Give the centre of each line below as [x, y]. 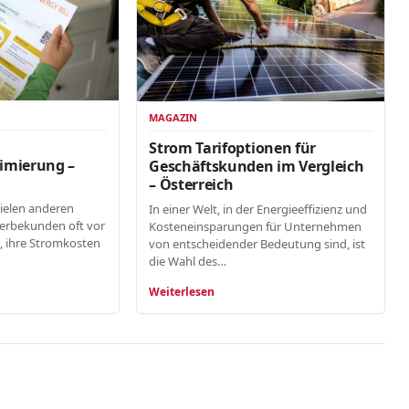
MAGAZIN [173, 118]
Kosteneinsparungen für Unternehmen [256, 227]
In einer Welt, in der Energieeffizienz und [258, 210]
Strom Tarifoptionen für [232, 148]
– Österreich [191, 185]
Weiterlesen [182, 292]
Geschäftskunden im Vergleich [257, 167]
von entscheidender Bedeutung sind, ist [257, 244]
